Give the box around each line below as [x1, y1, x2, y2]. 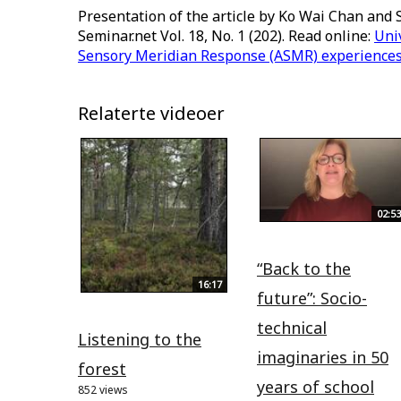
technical [257, 316, 327, 338]
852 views [78, 382, 128, 398]
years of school [257, 375, 374, 397]
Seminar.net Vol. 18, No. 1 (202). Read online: [78, 26, 374, 47]
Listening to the [78, 328, 201, 351]
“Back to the [257, 257, 351, 279]
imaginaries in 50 [257, 346, 388, 368]
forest [78, 358, 126, 380]
